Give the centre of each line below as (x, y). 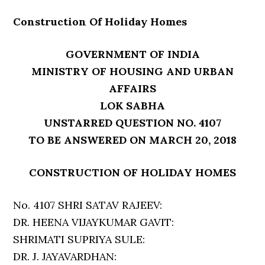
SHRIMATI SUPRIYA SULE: (79, 239)
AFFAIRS (132, 88)
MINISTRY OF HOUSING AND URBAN (132, 71)
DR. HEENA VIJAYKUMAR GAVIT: (94, 222)
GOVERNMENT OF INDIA (132, 54)
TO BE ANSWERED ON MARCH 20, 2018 (132, 140)
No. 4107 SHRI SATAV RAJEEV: (88, 205)
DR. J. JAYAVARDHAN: (65, 256)
